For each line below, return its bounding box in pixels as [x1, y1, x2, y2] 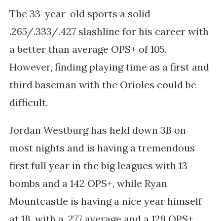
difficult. [9, 96, 50, 109]
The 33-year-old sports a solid [9, 7, 150, 20]
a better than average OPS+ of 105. [9, 43, 167, 56]
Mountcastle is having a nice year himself [9, 195, 202, 208]
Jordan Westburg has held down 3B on [9, 124, 186, 137]
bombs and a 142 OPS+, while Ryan [9, 177, 167, 190]
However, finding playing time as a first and [9, 61, 209, 74]
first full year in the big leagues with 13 [9, 159, 187, 172]
